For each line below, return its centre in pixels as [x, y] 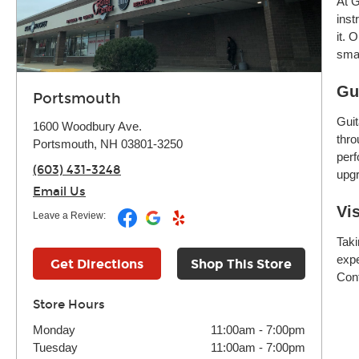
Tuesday [55, 347]
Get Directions [97, 264]
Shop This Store [241, 264]
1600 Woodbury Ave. [87, 126]
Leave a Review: [69, 216]
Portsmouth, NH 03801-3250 [108, 144]
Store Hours [69, 305]
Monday [54, 330]
